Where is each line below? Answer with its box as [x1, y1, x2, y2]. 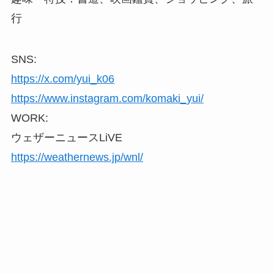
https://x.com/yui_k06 [10, 73, 114, 86]
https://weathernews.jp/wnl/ [10, 151, 143, 164]
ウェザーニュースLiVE [10, 131, 122, 144]
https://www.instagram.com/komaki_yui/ [10, 92, 204, 105]
